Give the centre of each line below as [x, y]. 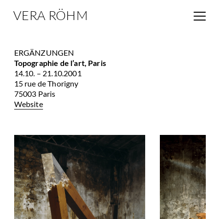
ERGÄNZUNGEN [44, 52]
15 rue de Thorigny [46, 83]
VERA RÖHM [51, 15]
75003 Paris [35, 93]
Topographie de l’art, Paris [60, 63]
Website [28, 104]
